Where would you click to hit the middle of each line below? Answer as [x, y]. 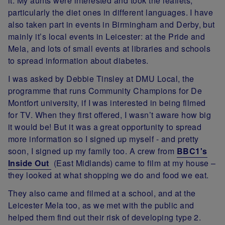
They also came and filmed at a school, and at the [102, 193]
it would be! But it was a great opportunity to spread [105, 127]
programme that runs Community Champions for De [105, 91]
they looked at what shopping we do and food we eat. [108, 175]
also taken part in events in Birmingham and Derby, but [111, 25]
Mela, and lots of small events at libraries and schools [109, 49]
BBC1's [192, 151]
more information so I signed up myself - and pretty [103, 139]
